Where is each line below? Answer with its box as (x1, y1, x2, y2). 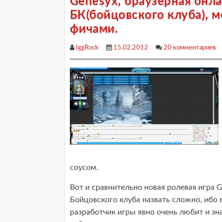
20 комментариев (164, 45, 216, 51)
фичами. (70, 23, 118, 35)
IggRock (76, 45, 99, 51)
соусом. (70, 164, 98, 171)
